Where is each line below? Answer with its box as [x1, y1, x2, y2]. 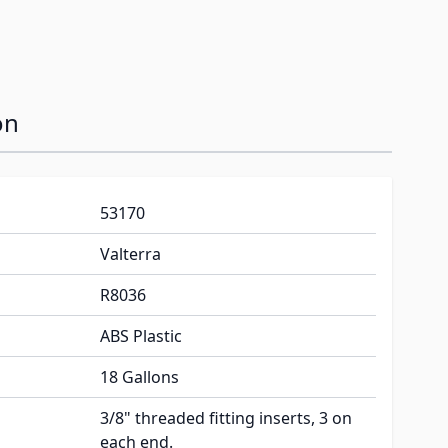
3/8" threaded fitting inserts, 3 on [100, 407, 352, 430]
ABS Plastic [100, 325, 182, 348]
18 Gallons [100, 366, 179, 389]
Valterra [100, 243, 161, 266]
